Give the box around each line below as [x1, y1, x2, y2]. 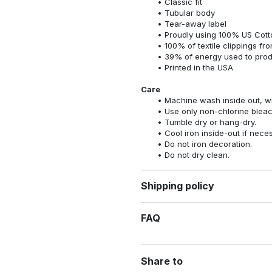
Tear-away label [164, 18, 226, 29]
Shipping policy [141, 180, 214, 192]
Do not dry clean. [164, 149, 229, 160]
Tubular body [164, 7, 215, 18]
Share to [141, 255, 183, 268]
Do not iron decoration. [164, 138, 252, 149]
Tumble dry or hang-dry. [164, 117, 256, 127]
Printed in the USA [164, 62, 233, 72]
